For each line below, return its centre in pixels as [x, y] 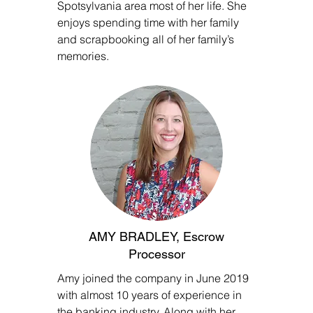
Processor [156, 254]
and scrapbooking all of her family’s [146, 39]
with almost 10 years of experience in [150, 295]
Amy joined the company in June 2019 [153, 278]
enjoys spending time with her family [148, 22]
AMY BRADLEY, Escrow [156, 236]
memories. [83, 56]
